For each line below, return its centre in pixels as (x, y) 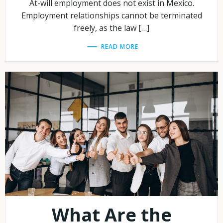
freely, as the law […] (111, 28)
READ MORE (120, 46)
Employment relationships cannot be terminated (111, 16)
